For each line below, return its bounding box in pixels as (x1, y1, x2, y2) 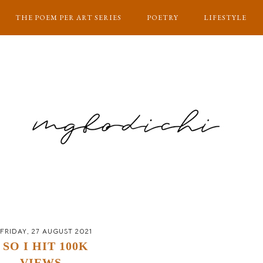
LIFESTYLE (204, 13, 247, 22)
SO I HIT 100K (3, 240, 89, 252)
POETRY (147, 13, 179, 22)
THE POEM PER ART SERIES (15, 13, 122, 22)
